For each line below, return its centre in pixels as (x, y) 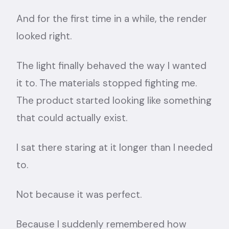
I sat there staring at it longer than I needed (114, 147)
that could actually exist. (72, 118)
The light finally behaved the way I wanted (111, 66)
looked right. (44, 36)
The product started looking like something (114, 100)
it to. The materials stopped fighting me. (107, 83)
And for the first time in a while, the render (112, 19)
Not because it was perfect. (79, 194)
